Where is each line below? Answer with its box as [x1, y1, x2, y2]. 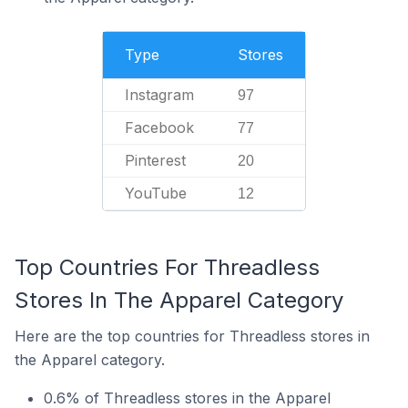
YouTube [125, 184, 187, 202]
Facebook [125, 118, 194, 137]
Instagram [125, 86, 194, 104]
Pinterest [125, 151, 186, 169]
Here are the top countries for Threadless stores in [15, 327, 370, 345]
